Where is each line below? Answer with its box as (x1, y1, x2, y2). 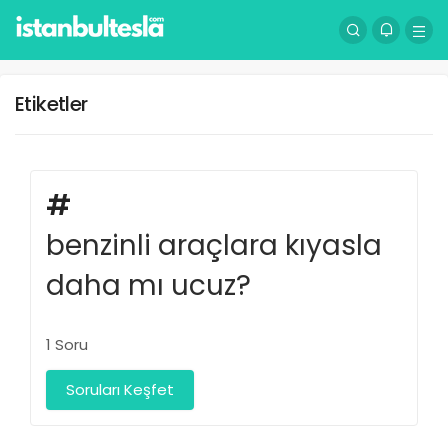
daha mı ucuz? (46, 266, 251, 305)
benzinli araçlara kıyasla (46, 226, 382, 265)
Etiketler (15, 90, 88, 118)
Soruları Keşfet (66, 379, 174, 400)
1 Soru (46, 334, 88, 355)
